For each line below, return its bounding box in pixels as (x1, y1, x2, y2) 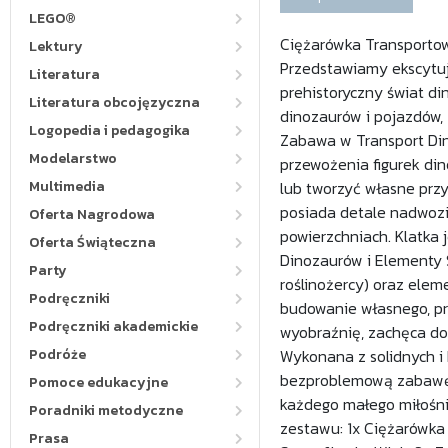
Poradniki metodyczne (29, 400, 183, 421)
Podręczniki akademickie (29, 316, 198, 337)
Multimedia (29, 176, 105, 197)
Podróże (29, 344, 86, 365)
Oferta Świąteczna (29, 232, 156, 253)
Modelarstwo (29, 148, 117, 169)
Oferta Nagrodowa (29, 204, 155, 225)
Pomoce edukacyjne (29, 372, 168, 393)
